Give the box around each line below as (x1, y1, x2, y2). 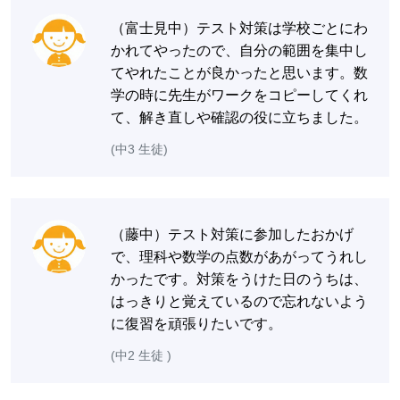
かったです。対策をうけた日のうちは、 (111, 271, 368, 287)
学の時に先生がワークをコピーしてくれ (111, 87, 368, 103)
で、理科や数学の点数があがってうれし (111, 248, 368, 264)
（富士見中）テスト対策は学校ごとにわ (111, 20, 368, 36)
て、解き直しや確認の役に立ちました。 (111, 109, 368, 125)
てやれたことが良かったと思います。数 (111, 64, 368, 80)
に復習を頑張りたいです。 (111, 315, 282, 331)
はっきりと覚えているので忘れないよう (111, 293, 368, 309)
